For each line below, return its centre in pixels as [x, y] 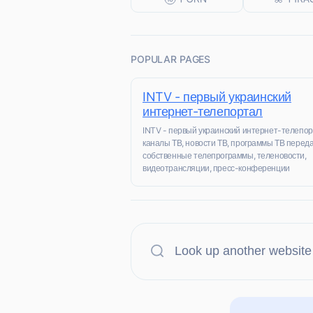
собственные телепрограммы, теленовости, [225, 155]
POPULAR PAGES [171, 59]
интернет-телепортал [203, 111]
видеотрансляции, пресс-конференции [216, 168]
